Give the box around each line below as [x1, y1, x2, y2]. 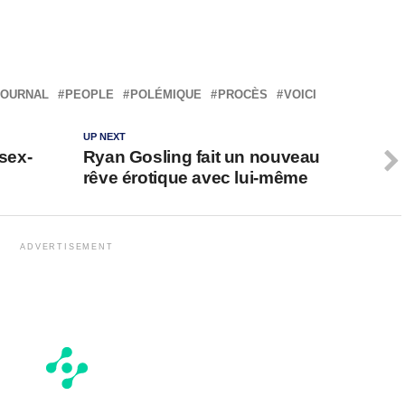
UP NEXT [82, 131, 126, 143]
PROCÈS [218, 88, 268, 102]
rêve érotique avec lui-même [82, 168, 308, 188]
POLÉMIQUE [130, 88, 202, 102]
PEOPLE [65, 88, 114, 102]
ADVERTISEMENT [20, 242, 114, 252]
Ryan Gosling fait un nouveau [82, 147, 321, 167]
